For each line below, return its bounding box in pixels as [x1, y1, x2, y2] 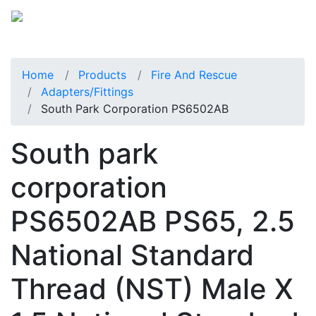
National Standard [11, 237, 254, 272]
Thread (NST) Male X [11, 271, 293, 306]
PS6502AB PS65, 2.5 [11, 203, 295, 238]
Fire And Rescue [151, 67, 237, 82]
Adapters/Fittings [41, 84, 133, 99]
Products [78, 67, 126, 82]
